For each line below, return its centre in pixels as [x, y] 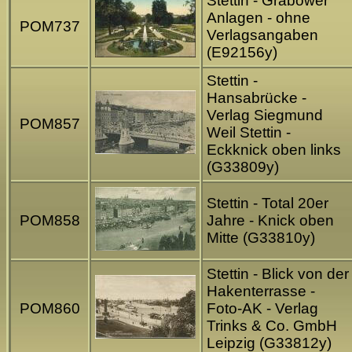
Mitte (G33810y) [261, 238]
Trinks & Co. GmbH [272, 326]
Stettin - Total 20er [268, 203]
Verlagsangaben [262, 35]
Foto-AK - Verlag [262, 309]
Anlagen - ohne [258, 18]
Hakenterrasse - [261, 291]
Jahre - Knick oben [270, 221]
